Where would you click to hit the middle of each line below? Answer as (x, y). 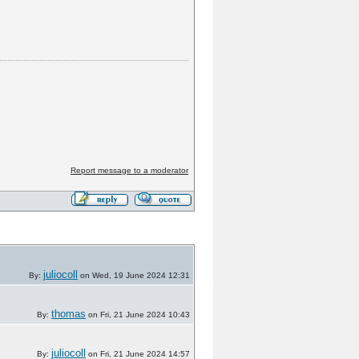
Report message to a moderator (129, 171)
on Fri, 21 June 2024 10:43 (138, 315)
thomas (69, 314)
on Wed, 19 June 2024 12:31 (134, 275)
